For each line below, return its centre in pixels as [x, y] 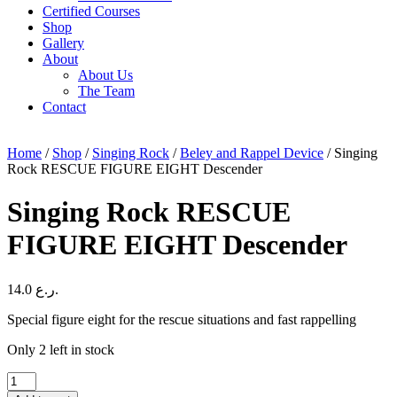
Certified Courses [91, 11]
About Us [105, 75]
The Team [106, 91]
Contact [64, 107]
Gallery [63, 43]
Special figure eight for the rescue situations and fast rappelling [182, 319]
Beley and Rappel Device [252, 153]
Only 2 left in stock [61, 349]
